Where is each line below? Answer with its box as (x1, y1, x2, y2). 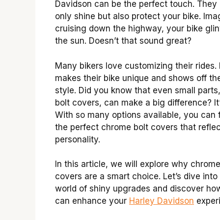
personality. (55, 134, 100, 144)
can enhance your (55, 196, 129, 206)
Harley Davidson (129, 196, 194, 206)
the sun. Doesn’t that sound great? (55, 36, 192, 46)
